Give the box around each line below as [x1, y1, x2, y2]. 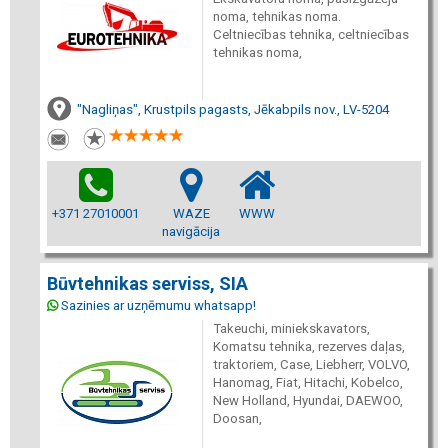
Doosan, [212, 411, 262, 426]
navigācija [162, 224, 220, 239]
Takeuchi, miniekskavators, [212, 321, 370, 336]
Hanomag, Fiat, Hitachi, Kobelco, [212, 375, 403, 390]
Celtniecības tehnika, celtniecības [212, 26, 409, 42]
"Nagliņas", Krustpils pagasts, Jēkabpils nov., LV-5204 [77, 101, 389, 117]
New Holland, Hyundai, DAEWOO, [212, 393, 403, 408]
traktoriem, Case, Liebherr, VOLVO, [212, 357, 410, 372]
